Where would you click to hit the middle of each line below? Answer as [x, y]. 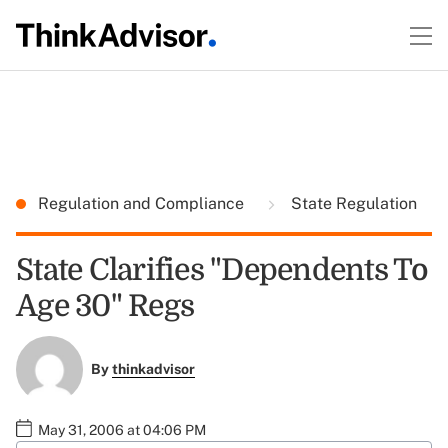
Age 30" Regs [105, 306]
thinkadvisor [153, 369]
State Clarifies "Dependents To [222, 270]
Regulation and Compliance [143, 203]
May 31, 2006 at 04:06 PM [122, 429]
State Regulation [352, 203]
